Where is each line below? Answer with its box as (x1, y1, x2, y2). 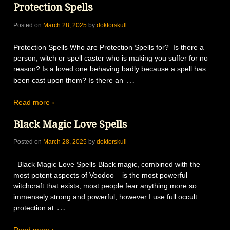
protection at (13, 203, 54, 212)
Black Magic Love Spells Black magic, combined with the (13, 160, 200, 168)
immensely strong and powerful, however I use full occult (13, 192, 197, 201)
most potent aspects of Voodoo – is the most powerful (13, 170, 187, 179)
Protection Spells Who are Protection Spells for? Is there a (13, 43, 204, 51)
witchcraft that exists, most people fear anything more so (13, 181, 197, 190)
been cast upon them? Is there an (13, 75, 123, 84)
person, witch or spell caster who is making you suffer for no (13, 53, 208, 62)
